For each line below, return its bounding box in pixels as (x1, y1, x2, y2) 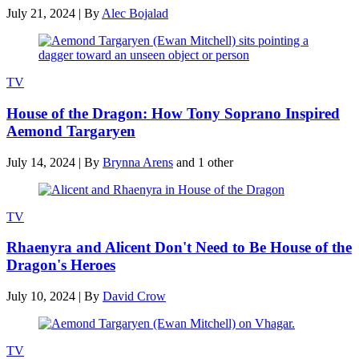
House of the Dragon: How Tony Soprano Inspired (6, 104, 340, 122)
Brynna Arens (103, 155, 173, 169)
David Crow (103, 289, 166, 303)
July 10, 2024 (6, 289, 75, 303)
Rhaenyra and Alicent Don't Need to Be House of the (6, 239, 352, 256)
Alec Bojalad (102, 6, 168, 21)
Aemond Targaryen (6, 122, 135, 139)
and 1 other (176, 155, 233, 169)
